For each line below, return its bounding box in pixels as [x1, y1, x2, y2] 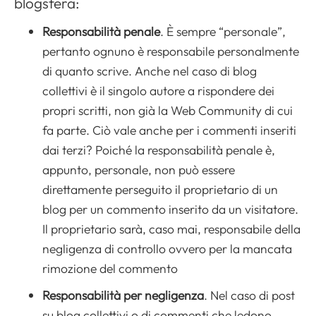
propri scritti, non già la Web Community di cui [42, 102, 293, 119]
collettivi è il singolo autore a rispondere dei [42, 83, 274, 99]
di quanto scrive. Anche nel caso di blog [42, 63, 257, 80]
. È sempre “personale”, [160, 23, 286, 40]
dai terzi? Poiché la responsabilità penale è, [42, 142, 275, 159]
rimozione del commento [42, 260, 178, 277]
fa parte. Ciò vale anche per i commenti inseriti [42, 122, 296, 139]
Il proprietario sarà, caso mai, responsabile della [42, 221, 300, 238]
